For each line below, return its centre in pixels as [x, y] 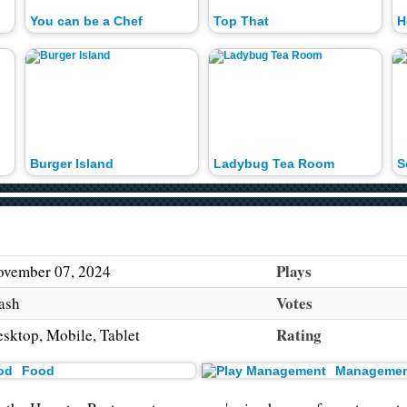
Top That [241, 22]
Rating [299, 335]
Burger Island [72, 164]
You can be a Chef [87, 22]
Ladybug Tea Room [273, 164]
